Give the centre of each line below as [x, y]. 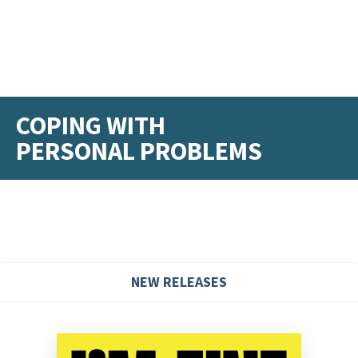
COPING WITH [91, 125]
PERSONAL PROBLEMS [139, 151]
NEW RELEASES [179, 282]
